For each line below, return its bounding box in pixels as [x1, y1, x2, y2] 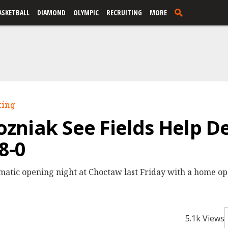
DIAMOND [37, 8, 66, 17]
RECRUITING [106, 8, 142, 17]
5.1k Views [185, 213, 224, 224]
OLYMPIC [73, 8, 99, 17]
